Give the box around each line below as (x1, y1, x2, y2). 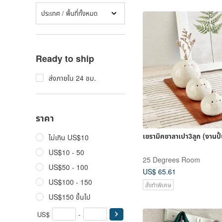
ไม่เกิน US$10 (49, 132, 89, 142)
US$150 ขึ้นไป (49, 192, 90, 202)
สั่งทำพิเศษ (145, 180, 171, 189)
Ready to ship (36, 52, 94, 65)
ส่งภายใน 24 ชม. (49, 73, 96, 83)
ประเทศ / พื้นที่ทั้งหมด (41, 8, 98, 18)
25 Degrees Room (143, 154, 200, 165)
